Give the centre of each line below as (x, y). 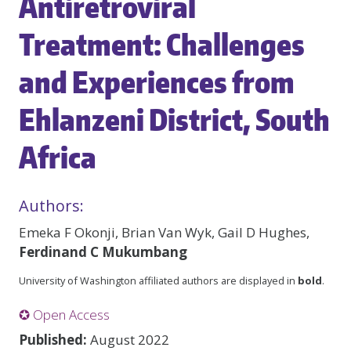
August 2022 (128, 340)
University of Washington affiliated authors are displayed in (158, 280)
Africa (58, 157)
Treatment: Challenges (162, 44)
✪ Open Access (64, 315)
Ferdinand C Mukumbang (103, 252)
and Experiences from (157, 81)
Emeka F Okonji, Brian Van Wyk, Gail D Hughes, (164, 232)
